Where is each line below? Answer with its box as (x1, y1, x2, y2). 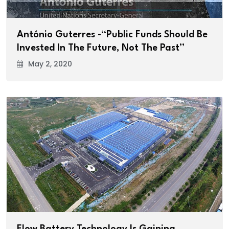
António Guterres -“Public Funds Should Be (17, 30, 208, 39)
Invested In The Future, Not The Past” (17, 43, 185, 53)
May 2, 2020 (28, 58, 72, 69)
